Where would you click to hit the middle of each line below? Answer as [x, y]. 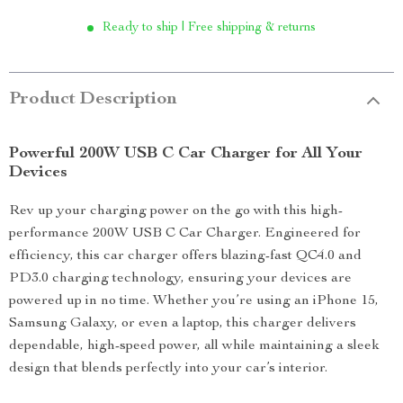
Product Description [93, 100]
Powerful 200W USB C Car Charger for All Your [186, 154]
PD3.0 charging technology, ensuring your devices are [180, 279]
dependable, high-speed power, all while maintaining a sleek [194, 346]
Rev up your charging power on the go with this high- [176, 211]
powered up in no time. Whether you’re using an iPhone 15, [194, 301]
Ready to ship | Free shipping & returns [209, 28]
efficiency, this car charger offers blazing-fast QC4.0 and [185, 256]
